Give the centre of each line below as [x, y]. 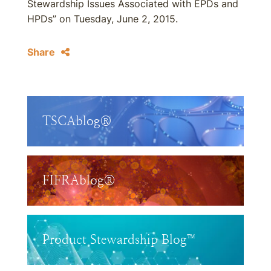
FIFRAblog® [79, 180]
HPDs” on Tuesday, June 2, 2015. [103, 19]
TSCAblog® [77, 121]
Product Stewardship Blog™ [120, 240]
